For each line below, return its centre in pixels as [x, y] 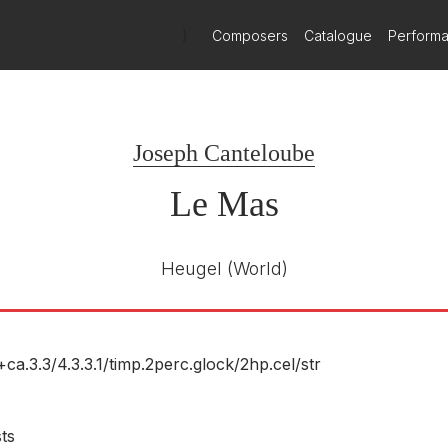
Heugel [191, 268]
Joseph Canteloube [224, 153]
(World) [257, 268]
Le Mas [224, 204]
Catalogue [338, 35]
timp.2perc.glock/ [174, 364]
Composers [250, 35]
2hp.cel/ [270, 364]
